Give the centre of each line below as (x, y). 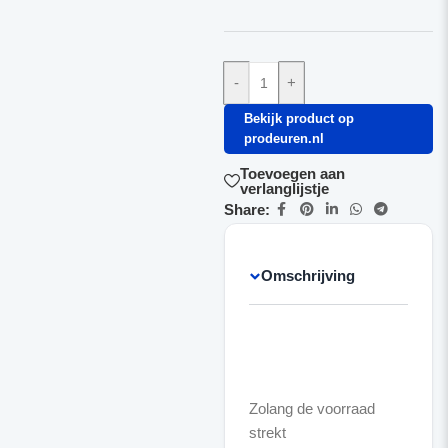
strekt (267, 432)
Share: (246, 209)
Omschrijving (307, 275)
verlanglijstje (284, 188)
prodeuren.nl (283, 138)
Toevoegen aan (292, 173)
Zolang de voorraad (311, 408)
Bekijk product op (298, 118)
